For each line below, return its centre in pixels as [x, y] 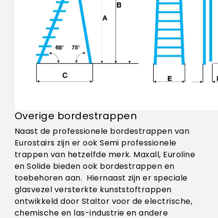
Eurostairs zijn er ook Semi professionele [96, 143]
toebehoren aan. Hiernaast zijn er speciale [101, 178]
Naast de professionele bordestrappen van [102, 131]
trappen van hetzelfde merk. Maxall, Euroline [105, 155]
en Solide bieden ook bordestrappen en [95, 166]
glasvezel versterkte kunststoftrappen [93, 190]
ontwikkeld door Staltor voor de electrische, [104, 201]
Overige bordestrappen [76, 116]
